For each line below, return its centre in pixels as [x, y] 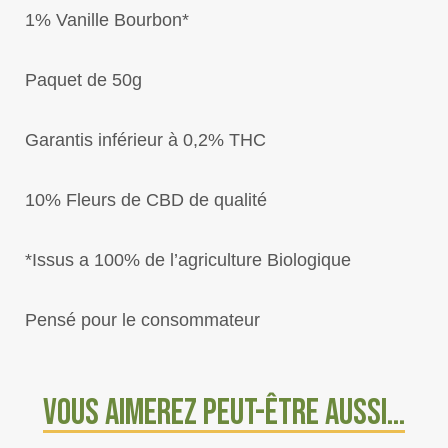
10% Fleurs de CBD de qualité [146, 200]
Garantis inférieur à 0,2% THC [145, 140]
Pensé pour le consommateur [142, 320]
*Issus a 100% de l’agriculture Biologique [188, 260]
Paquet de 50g [83, 80]
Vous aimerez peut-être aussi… [224, 413]
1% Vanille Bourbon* [107, 20]
